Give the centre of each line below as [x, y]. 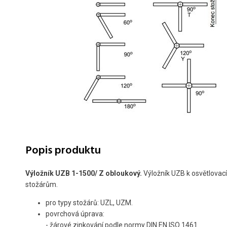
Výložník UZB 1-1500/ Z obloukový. [84, 174]
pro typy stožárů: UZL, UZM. [89, 203]
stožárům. [42, 185]
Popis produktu [63, 151]
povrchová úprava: [76, 214]
